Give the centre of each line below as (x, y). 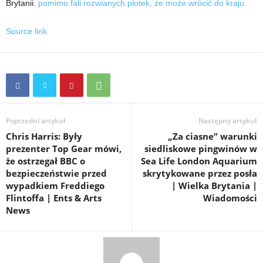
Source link (26, 31)
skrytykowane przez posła (200, 173)
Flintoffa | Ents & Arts (54, 198)
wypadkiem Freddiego (55, 186)
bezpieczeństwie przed (56, 173)
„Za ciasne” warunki (213, 136)
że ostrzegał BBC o (45, 161)
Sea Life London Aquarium (199, 161)
